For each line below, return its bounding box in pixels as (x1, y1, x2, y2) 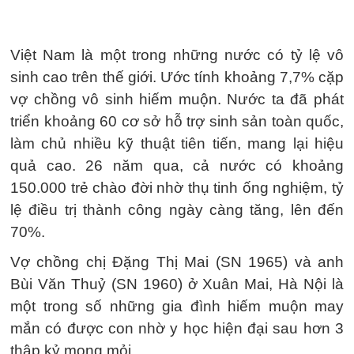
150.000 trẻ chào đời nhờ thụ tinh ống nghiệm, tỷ (10, 179, 344, 196)
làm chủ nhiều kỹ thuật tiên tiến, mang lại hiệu (10, 135, 344, 152)
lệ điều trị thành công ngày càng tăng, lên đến (10, 201, 344, 218)
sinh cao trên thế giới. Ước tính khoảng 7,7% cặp (10, 69, 344, 85)
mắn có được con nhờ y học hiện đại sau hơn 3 (10, 320, 344, 337)
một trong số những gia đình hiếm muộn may (10, 298, 344, 314)
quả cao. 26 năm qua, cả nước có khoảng (10, 157, 344, 174)
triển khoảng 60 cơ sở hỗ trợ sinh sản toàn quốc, (10, 113, 344, 130)
